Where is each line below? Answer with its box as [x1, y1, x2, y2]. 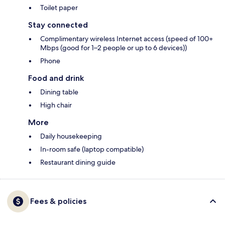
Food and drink [28, 73, 84, 83]
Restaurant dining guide [40, 158, 116, 167]
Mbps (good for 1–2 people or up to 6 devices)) [40, 43, 187, 53]
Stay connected [28, 20, 88, 30]
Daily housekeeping [40, 132, 102, 141]
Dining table [40, 87, 78, 97]
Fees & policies [30, 196, 86, 206]
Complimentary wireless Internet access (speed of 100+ [40, 34, 213, 44]
